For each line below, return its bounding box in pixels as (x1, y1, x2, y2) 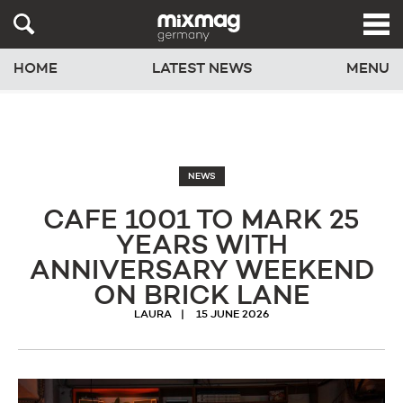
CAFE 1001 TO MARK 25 (43, 208, 360, 235)
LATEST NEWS (151, 61, 253, 76)
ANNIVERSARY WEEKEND (29, 258, 374, 285)
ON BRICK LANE (93, 283, 310, 310)
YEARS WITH (115, 233, 288, 260)
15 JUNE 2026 (196, 309, 269, 320)
